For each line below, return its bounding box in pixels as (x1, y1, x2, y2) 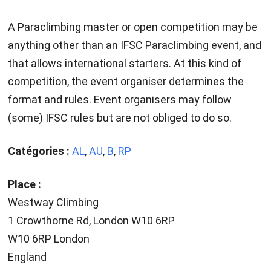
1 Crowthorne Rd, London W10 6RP (7, 214, 175, 227)
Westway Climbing (7, 196, 99, 209)
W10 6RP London (7, 232, 90, 246)
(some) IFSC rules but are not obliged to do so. (7, 111, 232, 125)
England (7, 250, 47, 264)
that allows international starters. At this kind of (7, 57, 241, 70)
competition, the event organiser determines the (7, 75, 244, 88)
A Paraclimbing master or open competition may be (7, 21, 258, 34)
